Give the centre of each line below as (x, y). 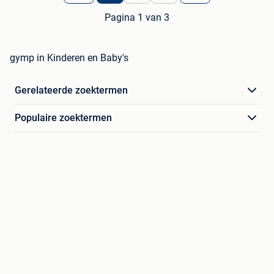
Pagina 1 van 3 (137, 18)
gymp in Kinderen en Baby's (69, 58)
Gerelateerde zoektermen (71, 91)
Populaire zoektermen (63, 118)
